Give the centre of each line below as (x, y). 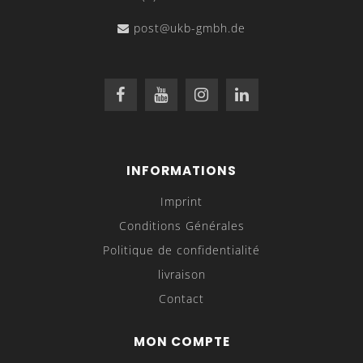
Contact (181, 299)
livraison (181, 274)
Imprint (181, 201)
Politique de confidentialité (181, 250)
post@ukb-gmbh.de (190, 28)
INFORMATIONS (181, 171)
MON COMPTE (181, 342)
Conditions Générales (181, 226)
